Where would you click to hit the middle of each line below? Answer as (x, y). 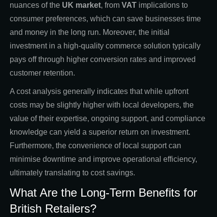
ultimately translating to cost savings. (72, 172)
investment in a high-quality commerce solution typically (105, 46)
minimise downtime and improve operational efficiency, (103, 159)
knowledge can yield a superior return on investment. (100, 132)
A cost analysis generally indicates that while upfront (99, 91)
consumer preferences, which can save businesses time (105, 18)
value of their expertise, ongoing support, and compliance (108, 118)
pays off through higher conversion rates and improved (103, 59)
